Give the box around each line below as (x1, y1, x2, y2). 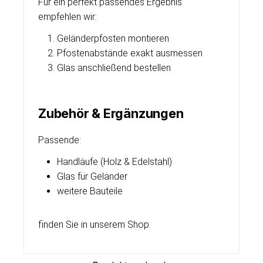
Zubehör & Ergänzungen (38, 106, 184, 121)
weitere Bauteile (57, 186, 123, 197)
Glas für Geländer (57, 171, 127, 182)
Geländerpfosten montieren (57, 33, 169, 44)
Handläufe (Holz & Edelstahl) (57, 156, 172, 167)
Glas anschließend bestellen (57, 62, 171, 73)
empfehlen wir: (38, 11, 97, 22)
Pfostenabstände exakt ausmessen (57, 48, 203, 59)
